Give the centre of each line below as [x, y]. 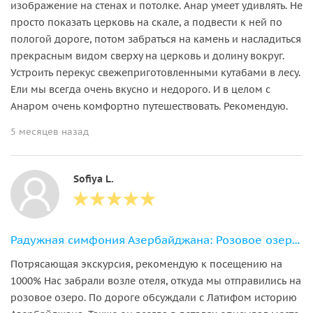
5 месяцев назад [50, 131]
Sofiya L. [94, 179]
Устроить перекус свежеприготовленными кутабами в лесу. [155, 72]
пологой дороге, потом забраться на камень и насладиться [156, 39]
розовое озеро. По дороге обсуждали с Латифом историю [154, 297]
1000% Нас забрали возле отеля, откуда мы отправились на [156, 281]
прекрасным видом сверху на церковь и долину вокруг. [147, 56]
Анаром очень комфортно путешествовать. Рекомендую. [149, 106]
